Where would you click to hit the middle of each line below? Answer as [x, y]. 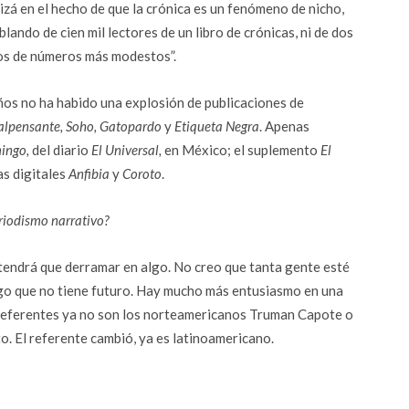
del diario [60, 150]
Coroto [142, 173]
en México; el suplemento [241, 150]
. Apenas [284, 126]
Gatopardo [132, 126]
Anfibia [89, 173]
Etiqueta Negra [217, 126]
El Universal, [126, 150]
